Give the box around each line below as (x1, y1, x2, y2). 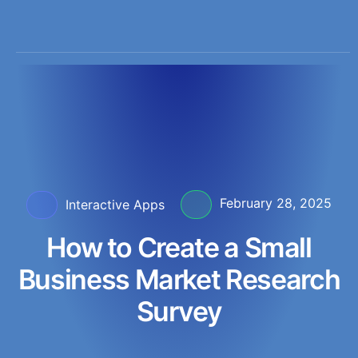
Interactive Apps (66, 197, 165, 213)
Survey (136, 295, 222, 328)
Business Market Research (18, 263, 340, 296)
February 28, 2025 (220, 195, 332, 211)
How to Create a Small (46, 231, 312, 265)
